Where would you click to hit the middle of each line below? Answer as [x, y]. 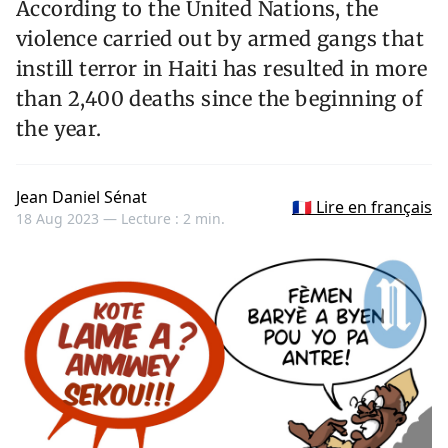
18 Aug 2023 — [68, 219]
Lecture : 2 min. [173, 219]
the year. [59, 129]
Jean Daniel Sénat [81, 197]
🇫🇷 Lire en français [362, 207]
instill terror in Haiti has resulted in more [222, 69]
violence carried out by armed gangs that [220, 39]
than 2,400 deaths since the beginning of [219, 99]
